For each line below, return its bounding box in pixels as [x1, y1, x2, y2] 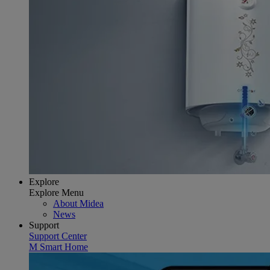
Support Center [29, 230, 87, 241]
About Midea [53, 198, 104, 209]
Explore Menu [29, 187, 84, 198]
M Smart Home [29, 241, 88, 252]
